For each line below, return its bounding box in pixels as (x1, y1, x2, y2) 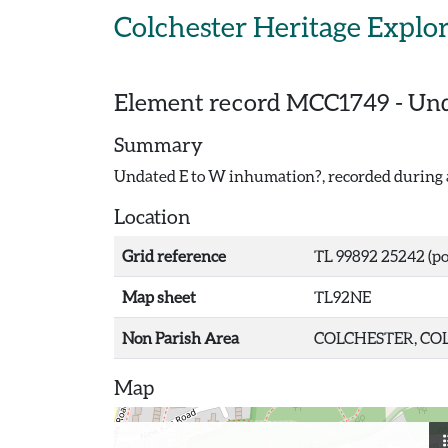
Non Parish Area (122, 328, 239, 347)
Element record (114, 87, 286, 116)
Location (114, 204, 191, 228)
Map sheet (122, 287, 196, 306)
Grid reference (122, 246, 226, 265)
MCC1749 (286, 87, 390, 116)
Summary (114, 132, 203, 156)
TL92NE (314, 287, 371, 306)
